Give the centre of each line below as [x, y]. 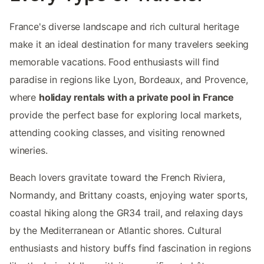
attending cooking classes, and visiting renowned [117, 133]
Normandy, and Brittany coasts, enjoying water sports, [128, 195]
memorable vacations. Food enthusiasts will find [114, 62]
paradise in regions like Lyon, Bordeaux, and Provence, [129, 80]
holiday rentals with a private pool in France [136, 98]
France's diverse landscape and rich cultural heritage [124, 27]
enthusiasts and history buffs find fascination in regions [130, 248]
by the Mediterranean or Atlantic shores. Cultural [115, 231]
